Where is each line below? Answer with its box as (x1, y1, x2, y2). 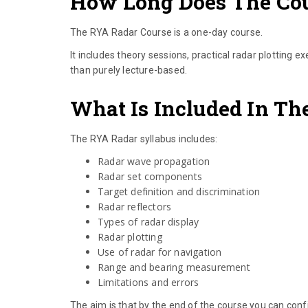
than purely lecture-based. (70, 65, 188, 76)
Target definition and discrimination (98, 185, 261, 199)
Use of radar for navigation (98, 245, 222, 259)
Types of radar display (98, 215, 199, 229)
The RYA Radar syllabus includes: (70, 133, 218, 145)
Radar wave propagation (98, 155, 210, 168)
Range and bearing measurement (98, 261, 250, 274)
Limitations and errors (98, 276, 199, 289)
